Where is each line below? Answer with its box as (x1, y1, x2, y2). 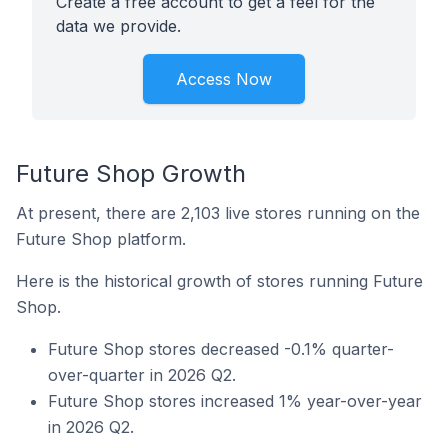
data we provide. (56, 16, 181, 36)
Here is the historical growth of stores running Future (16, 271, 423, 291)
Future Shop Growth (16, 159, 246, 188)
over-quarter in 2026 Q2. (48, 365, 236, 385)
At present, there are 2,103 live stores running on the (16, 203, 420, 223)
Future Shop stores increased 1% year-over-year (48, 391, 422, 411)
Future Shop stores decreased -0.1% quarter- (48, 339, 394, 359)
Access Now (176, 69, 272, 89)
